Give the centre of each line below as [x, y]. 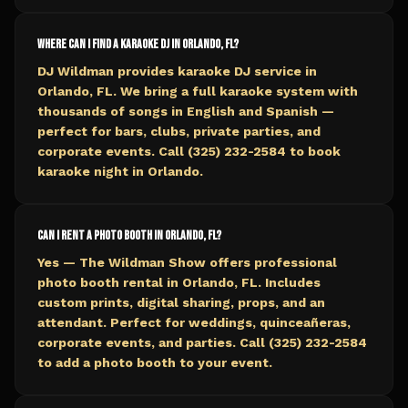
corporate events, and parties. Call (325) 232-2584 [202, 342]
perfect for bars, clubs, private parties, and [179, 131]
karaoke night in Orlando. [120, 171]
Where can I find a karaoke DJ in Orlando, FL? [138, 44]
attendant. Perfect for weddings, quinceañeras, [194, 322]
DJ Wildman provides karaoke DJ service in [177, 71]
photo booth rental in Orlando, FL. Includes [179, 282]
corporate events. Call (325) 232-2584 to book [189, 151]
